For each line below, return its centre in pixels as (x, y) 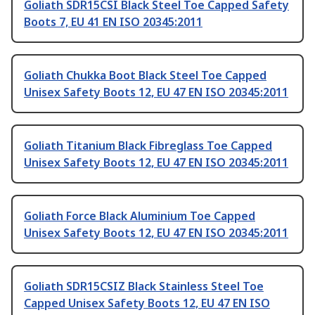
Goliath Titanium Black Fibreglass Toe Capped (148, 146)
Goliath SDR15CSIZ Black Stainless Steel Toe (144, 287)
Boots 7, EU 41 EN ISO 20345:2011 (113, 22)
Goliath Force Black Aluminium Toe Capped (140, 216)
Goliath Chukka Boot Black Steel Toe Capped (145, 76)
